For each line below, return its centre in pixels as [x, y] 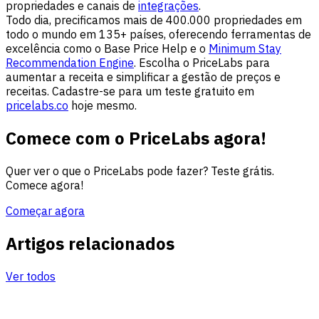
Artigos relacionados [90, 243]
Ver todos [31, 276]
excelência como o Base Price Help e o [107, 49]
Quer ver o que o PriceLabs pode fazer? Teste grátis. [140, 171]
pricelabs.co [37, 106]
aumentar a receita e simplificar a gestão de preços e [143, 77]
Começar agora [45, 210]
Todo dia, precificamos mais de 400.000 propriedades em [154, 20]
